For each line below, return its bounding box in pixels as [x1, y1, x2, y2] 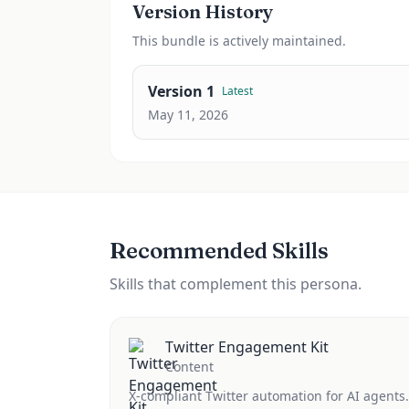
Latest [222, 83, 253, 99]
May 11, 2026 [148, 106, 228, 123]
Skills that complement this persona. [110, 274, 362, 294]
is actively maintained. [205, 32, 346, 49]
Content [165, 358, 214, 375]
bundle [162, 32, 205, 49]
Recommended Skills [110, 237, 329, 264]
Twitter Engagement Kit [165, 337, 329, 357]
